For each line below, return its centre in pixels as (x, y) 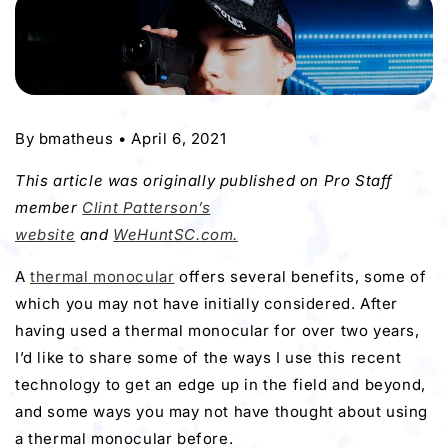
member (49, 207)
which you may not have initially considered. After (207, 303)
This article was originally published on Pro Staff (204, 180)
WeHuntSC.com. (176, 234)
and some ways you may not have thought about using (222, 411)
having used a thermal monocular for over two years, (217, 330)
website (45, 234)
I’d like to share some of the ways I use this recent (208, 357)
